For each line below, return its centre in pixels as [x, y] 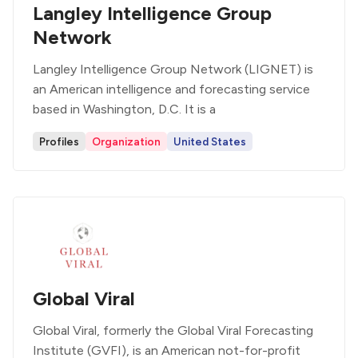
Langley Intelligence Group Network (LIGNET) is [173, 69]
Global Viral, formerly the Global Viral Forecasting [173, 330]
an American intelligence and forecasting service [171, 89]
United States [210, 141]
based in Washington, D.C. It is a [124, 109]
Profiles [59, 141]
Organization [126, 141]
